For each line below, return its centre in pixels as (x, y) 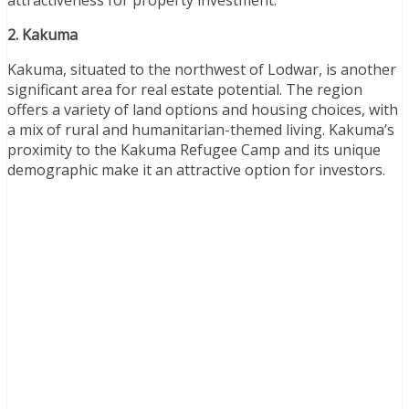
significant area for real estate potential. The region (185, 89)
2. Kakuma (42, 34)
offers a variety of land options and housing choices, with (203, 109)
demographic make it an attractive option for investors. (196, 169)
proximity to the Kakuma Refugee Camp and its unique (194, 149)
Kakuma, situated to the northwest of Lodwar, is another (202, 69)
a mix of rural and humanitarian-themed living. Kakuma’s (201, 129)
